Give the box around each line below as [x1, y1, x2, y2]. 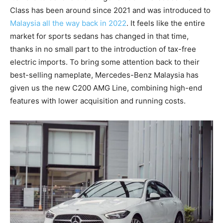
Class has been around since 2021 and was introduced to [10, 5, 211, 15]
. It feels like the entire [126, 18, 205, 28]
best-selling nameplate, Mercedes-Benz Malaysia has [10, 70, 199, 80]
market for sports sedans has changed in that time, [10, 31, 189, 41]
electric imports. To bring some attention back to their [10, 57, 200, 67]
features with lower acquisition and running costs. [10, 96, 186, 106]
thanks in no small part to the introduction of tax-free [10, 44, 196, 54]
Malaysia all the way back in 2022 [10, 18, 126, 28]
